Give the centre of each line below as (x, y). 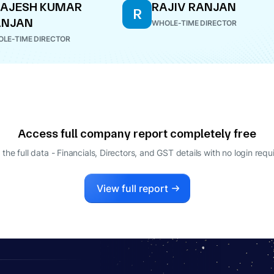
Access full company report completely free (137, 134)
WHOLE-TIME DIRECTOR (194, 23)
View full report (132, 188)
